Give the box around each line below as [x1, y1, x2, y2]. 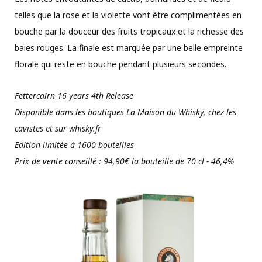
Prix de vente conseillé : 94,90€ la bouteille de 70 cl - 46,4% [15, 155, 234, 167]
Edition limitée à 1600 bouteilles [15, 139, 134, 150]
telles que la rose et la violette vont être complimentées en [15, 9, 242, 20]
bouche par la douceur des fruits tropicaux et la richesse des [15, 25, 244, 37]
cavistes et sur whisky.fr [15, 122, 101, 134]
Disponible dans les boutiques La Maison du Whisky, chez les [15, 106, 236, 118]
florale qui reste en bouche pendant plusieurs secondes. [15, 58, 226, 70]
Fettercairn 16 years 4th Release [15, 89, 133, 101]
